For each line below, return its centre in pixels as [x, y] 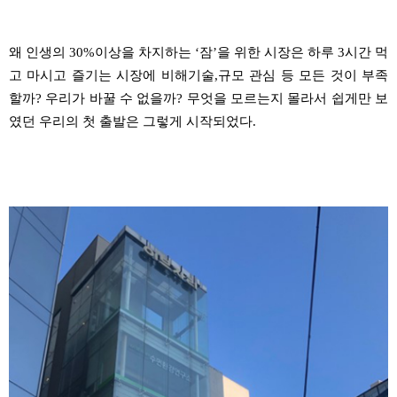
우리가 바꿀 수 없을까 [111, 98]
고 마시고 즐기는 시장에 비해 [98, 75]
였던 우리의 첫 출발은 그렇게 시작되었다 [131, 121]
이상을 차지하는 [145, 52]
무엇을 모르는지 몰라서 [259, 98]
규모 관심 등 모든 [272, 75]
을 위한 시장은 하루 [277, 52]
